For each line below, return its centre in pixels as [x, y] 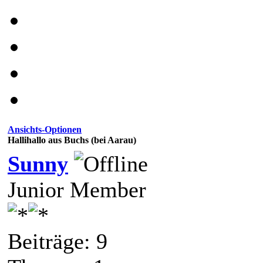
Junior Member [77, 189]
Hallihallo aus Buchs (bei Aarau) [72, 140]
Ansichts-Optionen [45, 129]
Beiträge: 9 [58, 241]
